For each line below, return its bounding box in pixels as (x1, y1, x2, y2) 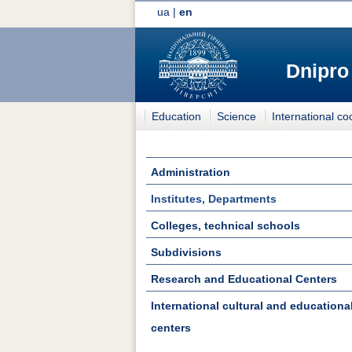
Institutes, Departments (151, 192, 277, 205)
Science (217, 109, 256, 123)
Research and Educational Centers (151, 272, 337, 285)
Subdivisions (151, 245, 222, 258)
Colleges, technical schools (151, 218, 300, 232)
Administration (151, 166, 230, 178)
